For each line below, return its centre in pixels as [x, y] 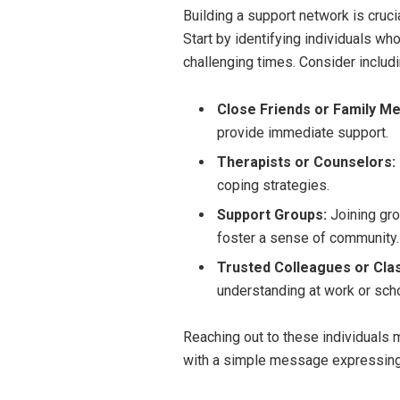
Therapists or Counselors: [306, 162]
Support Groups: [271, 214]
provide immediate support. [302, 132]
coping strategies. [273, 185]
